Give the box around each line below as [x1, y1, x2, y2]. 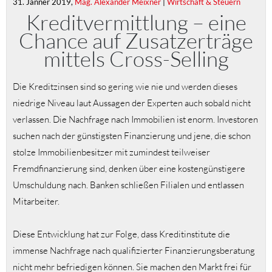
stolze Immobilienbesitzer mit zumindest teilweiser [13, 146, 210, 158]
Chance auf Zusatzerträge [19, 27, 253, 53]
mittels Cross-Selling [43, 45, 229, 72]
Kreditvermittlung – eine [25, 8, 246, 35]
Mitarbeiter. [13, 195, 59, 208]
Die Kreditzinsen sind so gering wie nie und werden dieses [13, 81, 237, 93]
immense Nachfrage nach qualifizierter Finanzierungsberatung [13, 245, 255, 257]
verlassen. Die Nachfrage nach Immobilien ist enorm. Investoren [13, 114, 258, 126]
